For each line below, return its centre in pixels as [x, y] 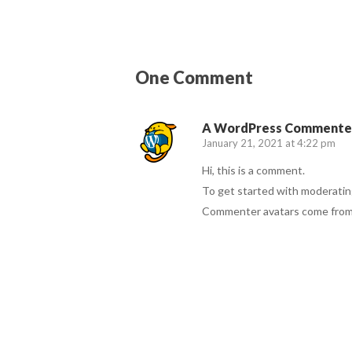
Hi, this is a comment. [253, 170]
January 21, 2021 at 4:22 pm [269, 143]
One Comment [194, 78]
